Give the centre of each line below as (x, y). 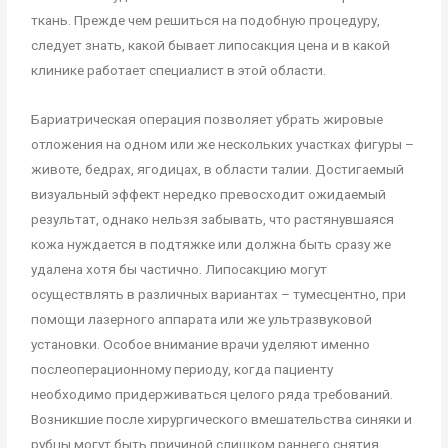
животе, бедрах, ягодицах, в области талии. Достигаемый (218, 169)
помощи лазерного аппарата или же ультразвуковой (202, 319)
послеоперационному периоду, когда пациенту (182, 369)
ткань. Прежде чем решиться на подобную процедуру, (206, 20)
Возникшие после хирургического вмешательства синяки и (222, 419)
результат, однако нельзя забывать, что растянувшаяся (213, 219)
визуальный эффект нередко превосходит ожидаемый (209, 194)
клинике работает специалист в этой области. (179, 70)
